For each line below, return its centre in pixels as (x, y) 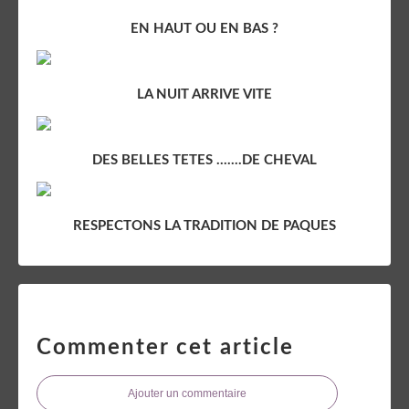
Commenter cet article (165, 347)
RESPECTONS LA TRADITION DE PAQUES (204, 225)
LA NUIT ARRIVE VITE (204, 94)
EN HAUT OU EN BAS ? (204, 28)
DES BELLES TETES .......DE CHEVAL (204, 160)
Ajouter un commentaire (187, 393)
